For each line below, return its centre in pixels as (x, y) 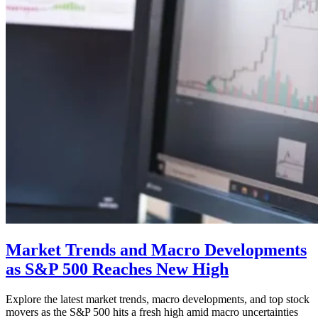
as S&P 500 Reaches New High (117, 269)
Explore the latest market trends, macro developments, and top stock (158, 299)
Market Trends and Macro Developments (156, 250)
